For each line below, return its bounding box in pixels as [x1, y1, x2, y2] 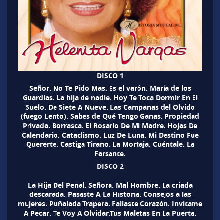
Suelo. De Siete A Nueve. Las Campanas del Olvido [25, 102, 195, 111]
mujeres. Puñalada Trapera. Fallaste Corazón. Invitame [18, 198, 202, 208]
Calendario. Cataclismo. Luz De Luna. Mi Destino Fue [21, 130, 199, 139]
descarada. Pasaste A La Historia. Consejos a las [29, 189, 191, 199]
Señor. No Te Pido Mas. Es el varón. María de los [29, 83, 191, 93]
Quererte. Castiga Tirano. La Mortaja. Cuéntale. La [26, 139, 194, 149]
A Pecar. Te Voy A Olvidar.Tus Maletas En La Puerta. [24, 208, 196, 218]
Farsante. [94, 148, 126, 158]
